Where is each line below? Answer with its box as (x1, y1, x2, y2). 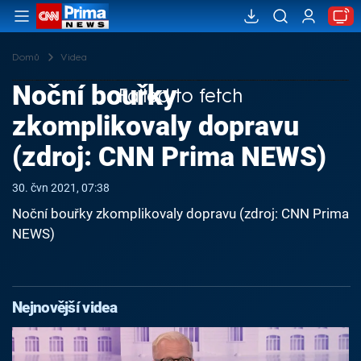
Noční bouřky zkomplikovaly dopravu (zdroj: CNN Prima (12, 205, 349, 222)
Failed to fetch (118, 84, 243, 107)
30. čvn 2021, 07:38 (12, 181, 110, 195)
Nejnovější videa (12, 299, 117, 317)
